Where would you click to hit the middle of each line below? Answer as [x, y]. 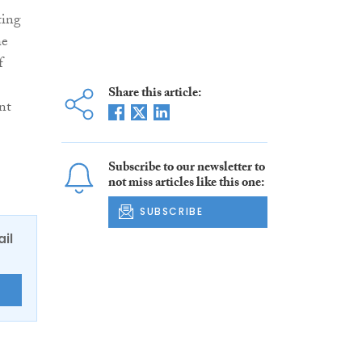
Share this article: [154, 95]
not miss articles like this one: [186, 184]
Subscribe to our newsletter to [186, 169]
